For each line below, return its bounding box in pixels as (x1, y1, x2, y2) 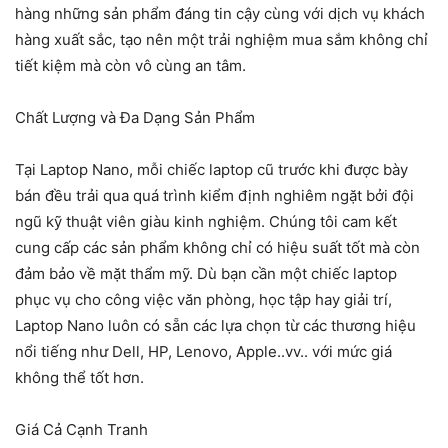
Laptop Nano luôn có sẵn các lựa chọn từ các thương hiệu (15, 316, 416, 336)
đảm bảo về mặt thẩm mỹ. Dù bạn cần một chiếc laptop (15, 264, 397, 284)
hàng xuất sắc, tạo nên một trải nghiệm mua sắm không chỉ (15, 30, 428, 50)
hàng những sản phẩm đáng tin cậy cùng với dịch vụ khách (15, 4, 425, 24)
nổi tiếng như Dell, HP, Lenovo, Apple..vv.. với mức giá (15, 342, 392, 362)
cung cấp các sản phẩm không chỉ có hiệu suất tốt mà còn (15, 238, 420, 258)
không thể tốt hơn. (15, 368, 144, 388)
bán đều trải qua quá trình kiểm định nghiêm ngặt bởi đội (15, 186, 414, 206)
